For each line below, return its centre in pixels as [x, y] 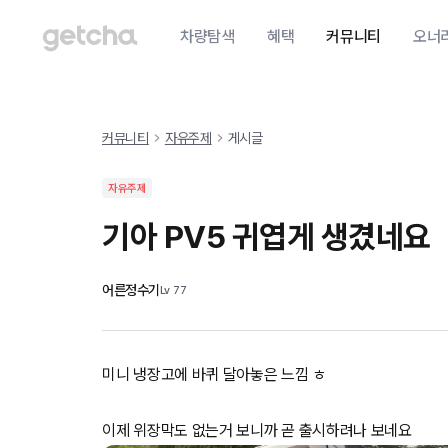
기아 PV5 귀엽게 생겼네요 [266, 237]
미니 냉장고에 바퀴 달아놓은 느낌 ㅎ [214, 374]
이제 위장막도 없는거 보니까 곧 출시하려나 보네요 [257, 430]
